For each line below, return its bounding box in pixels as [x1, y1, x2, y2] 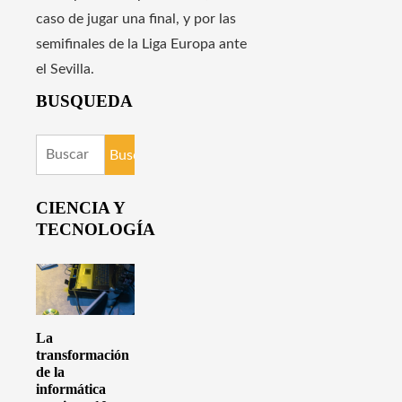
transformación [36, 347, 129, 363]
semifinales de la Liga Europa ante [36, 36, 247, 51]
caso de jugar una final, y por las [36, 11, 236, 26]
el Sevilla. [36, 61, 94, 76]
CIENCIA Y [36, 198, 125, 218]
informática [36, 381, 106, 398]
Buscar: [35, 139, 83, 154]
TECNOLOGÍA [36, 220, 155, 240]
